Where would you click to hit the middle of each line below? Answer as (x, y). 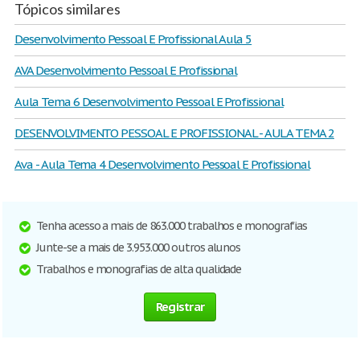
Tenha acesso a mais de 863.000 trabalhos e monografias (172, 226)
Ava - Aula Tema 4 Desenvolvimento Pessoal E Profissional (162, 164)
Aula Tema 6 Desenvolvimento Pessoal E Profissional (149, 102)
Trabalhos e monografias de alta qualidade (139, 269)
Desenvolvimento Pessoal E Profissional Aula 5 (133, 39)
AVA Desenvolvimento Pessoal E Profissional (126, 70)
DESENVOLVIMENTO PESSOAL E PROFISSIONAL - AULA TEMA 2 (174, 133)
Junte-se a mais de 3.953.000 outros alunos (139, 247)
